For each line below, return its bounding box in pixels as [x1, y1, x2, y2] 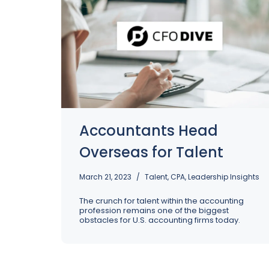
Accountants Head [79, 121, 218, 141]
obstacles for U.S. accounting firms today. [79, 214, 240, 226]
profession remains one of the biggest [79, 205, 229, 216]
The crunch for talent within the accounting [79, 195, 244, 207]
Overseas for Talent [79, 142, 223, 162]
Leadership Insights [188, 172, 259, 182]
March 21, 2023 [79, 172, 131, 182]
